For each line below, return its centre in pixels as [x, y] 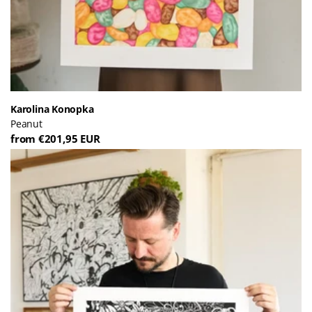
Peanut [26, 123]
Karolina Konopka [52, 109]
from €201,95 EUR [55, 138]
